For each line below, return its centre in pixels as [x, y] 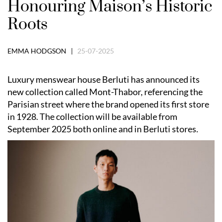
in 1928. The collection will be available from [92, 116]
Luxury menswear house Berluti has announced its [104, 79]
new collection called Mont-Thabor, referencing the [105, 91]
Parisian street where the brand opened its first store [108, 104]
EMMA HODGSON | [42, 51]
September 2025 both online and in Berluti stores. [103, 129]
